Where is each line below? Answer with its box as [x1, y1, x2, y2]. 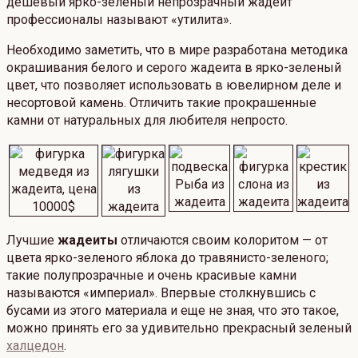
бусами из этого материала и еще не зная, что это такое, [6, 303, 339, 319]
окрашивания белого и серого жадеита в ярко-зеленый [6, 60, 341, 76]
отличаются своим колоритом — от [117, 233, 328, 249]
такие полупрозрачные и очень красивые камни [6, 268, 296, 284]
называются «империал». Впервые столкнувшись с [6, 285, 316, 301]
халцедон [6, 338, 64, 354]
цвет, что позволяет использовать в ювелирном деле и [6, 78, 341, 93]
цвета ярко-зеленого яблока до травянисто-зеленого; [6, 250, 328, 266]
